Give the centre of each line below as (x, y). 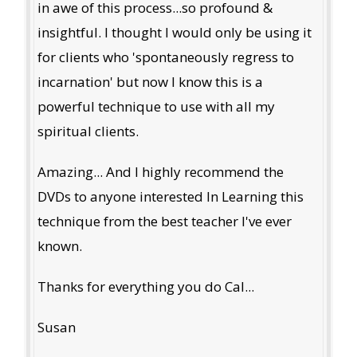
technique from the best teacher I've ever (164, 221)
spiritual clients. (88, 131)
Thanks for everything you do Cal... (145, 286)
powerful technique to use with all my (156, 106)
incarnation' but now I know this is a (150, 81)
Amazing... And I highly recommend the (160, 171)
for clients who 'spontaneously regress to (165, 57)
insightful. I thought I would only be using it (174, 32)
